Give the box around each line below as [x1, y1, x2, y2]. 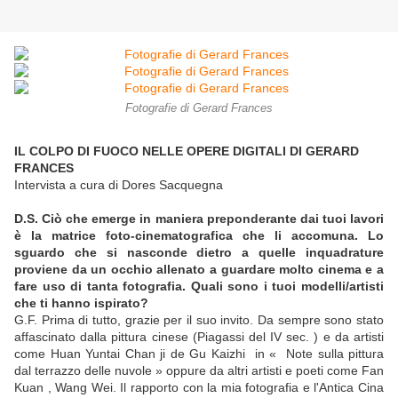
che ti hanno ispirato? [14, 296, 148, 311]
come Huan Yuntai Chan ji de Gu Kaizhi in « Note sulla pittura [14, 346, 384, 362]
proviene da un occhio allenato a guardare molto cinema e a [14, 262, 384, 277]
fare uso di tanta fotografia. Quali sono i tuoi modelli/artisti [14, 279, 384, 294]
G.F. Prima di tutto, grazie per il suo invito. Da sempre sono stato [14, 313, 384, 328]
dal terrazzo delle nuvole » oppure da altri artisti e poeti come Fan [14, 363, 384, 378]
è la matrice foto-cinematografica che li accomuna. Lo [14, 228, 384, 243]
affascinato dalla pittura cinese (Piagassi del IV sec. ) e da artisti [14, 330, 384, 345]
